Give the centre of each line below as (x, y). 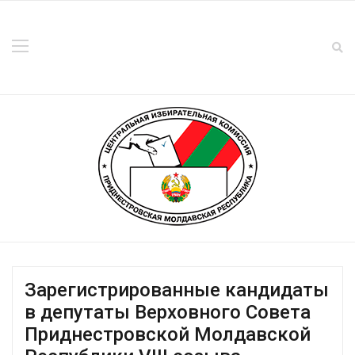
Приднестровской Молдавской (168, 334)
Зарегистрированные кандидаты (177, 290)
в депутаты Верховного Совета (168, 312)
